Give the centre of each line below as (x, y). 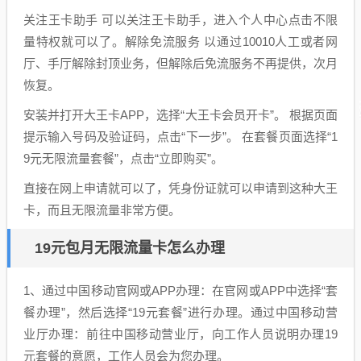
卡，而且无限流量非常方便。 (102, 210)
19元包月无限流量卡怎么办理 (130, 248)
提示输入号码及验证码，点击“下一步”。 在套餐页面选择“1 (180, 136)
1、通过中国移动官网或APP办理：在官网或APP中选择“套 (180, 290)
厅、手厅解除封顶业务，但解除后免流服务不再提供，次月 (180, 63)
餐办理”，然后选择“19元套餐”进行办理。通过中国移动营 (180, 312)
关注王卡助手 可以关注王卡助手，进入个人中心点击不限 (180, 19)
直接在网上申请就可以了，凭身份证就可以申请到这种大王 (180, 188)
